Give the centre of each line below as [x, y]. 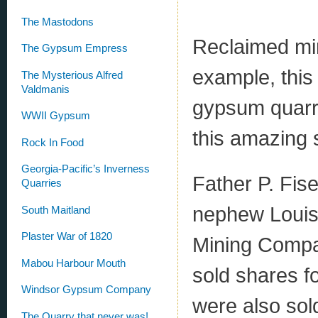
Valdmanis [45, 89]
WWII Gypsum [56, 116]
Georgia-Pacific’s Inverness [86, 169]
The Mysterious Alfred [72, 75]
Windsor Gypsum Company [86, 290]
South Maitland [56, 210]
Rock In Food [53, 142]
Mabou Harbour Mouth [73, 263]
